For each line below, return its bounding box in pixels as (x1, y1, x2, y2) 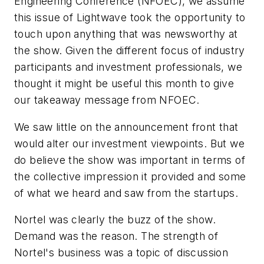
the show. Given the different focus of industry (14, 44, 245, 57)
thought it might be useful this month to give (14, 77, 234, 90)
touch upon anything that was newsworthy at (14, 27, 238, 40)
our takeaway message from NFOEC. (14, 93, 200, 106)
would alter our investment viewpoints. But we (14, 137, 245, 150)
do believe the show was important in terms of (14, 153, 245, 166)
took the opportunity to (127, 11, 246, 24)
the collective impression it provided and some (14, 170, 246, 183)
